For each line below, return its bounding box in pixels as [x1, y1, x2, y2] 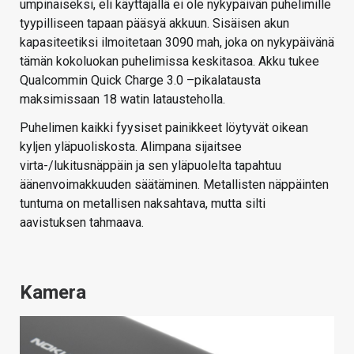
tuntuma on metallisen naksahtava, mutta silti [20, 196, 265, 212]
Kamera [20, 281, 86, 304]
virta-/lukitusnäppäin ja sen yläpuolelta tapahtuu [20, 158, 281, 174]
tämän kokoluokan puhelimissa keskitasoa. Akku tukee [20, 54, 319, 70]
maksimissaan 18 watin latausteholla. [20, 92, 225, 107]
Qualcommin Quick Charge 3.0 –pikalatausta [20, 73, 261, 88]
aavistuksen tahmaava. [20, 215, 144, 231]
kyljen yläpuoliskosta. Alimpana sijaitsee [20, 139, 242, 155]
